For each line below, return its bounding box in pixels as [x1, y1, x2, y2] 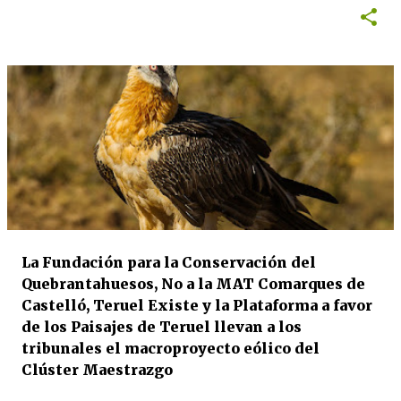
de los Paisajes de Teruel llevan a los [21, 318, 302, 336]
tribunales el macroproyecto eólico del [21, 339, 320, 357]
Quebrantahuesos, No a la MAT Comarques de [21, 275, 365, 293]
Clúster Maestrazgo [21, 361, 173, 379]
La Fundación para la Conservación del [21, 253, 316, 271]
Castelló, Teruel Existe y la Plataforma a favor [21, 296, 372, 314]
